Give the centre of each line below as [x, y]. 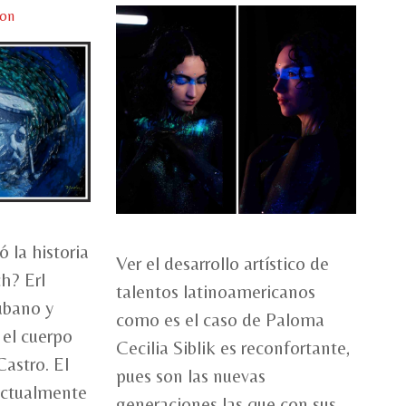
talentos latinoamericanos [216, 292]
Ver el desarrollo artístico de [222, 264]
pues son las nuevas [191, 377]
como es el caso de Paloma [220, 320]
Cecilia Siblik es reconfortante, [233, 348]
